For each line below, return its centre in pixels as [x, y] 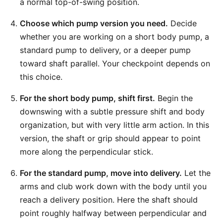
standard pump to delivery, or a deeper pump [105, 50]
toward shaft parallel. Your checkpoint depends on [115, 63]
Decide [182, 23]
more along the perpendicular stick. [86, 152]
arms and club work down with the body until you [113, 186]
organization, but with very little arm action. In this [114, 125]
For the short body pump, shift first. [87, 98]
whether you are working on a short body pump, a [114, 37]
